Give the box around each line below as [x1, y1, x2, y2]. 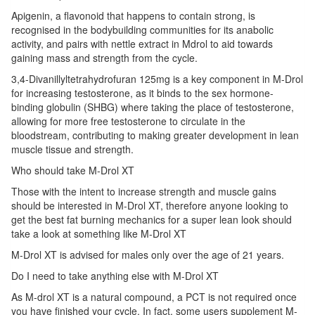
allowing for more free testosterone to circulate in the [11, 113, 245, 128]
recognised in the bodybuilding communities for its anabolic [11, 22, 274, 37]
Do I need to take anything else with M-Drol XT [11, 268, 219, 283]
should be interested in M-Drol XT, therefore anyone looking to [11, 198, 288, 212]
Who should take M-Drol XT [11, 162, 134, 177]
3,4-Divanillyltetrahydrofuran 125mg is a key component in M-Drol [11, 71, 303, 86]
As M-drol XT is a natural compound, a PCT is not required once [11, 289, 297, 304]
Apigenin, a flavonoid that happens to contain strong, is [11, 8, 255, 22]
